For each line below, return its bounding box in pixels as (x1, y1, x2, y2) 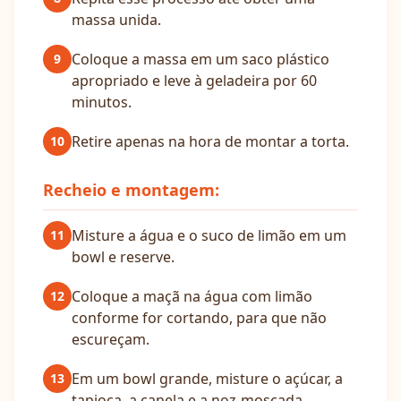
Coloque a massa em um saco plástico (72, 49, 329, 69)
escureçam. (72, 329, 149, 349)
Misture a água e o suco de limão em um (72, 226, 346, 245)
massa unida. (72, 10, 161, 30)
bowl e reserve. (72, 247, 175, 267)
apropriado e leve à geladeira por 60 (72, 71, 317, 90)
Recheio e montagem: (43, 179, 219, 200)
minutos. (72, 92, 132, 112)
